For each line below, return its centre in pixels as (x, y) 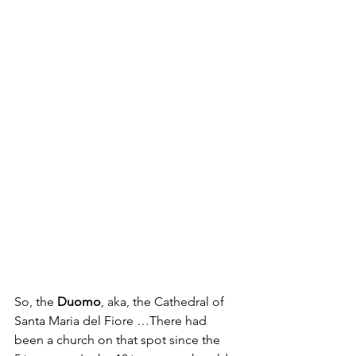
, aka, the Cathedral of (164, 302)
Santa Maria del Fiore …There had (112, 321)
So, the (36, 302)
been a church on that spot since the (119, 340)
